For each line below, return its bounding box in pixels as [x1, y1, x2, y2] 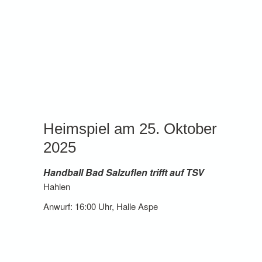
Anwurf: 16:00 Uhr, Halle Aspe [43, 200, 158, 212]
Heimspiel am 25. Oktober [43, 120, 217, 137]
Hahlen [43, 180, 70, 192]
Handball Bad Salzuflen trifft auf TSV [43, 166, 204, 179]
